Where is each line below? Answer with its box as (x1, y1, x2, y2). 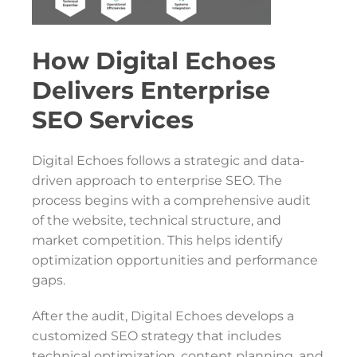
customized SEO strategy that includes (32, 328, 281, 343)
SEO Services (32, 105, 194, 135)
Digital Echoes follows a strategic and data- (32, 153, 304, 168)
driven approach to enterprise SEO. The (32, 173, 282, 188)
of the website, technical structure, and (32, 213, 281, 228)
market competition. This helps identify (32, 233, 283, 248)
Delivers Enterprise (32, 76, 270, 105)
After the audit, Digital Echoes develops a (32, 308, 294, 324)
